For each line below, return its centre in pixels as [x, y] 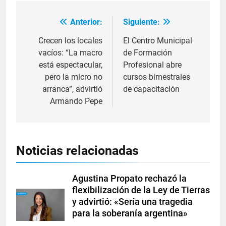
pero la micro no [74, 77]
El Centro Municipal [158, 41]
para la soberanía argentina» [130, 214]
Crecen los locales [70, 41]
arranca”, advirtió [72, 89]
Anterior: [86, 22]
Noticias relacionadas [77, 151]
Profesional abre [152, 65]
